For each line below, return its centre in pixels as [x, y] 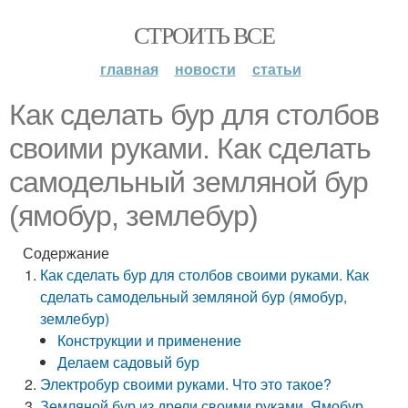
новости [205, 69]
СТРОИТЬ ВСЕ [204, 35]
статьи [276, 69]
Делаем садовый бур [129, 362]
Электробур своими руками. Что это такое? [186, 384]
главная [129, 69]
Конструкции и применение [150, 340]
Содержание [66, 253]
